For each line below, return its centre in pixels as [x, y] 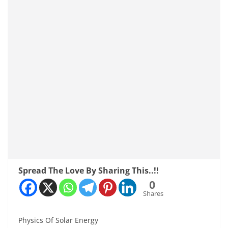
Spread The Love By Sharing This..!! [89, 170]
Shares [153, 193]
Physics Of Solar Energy [58, 220]
